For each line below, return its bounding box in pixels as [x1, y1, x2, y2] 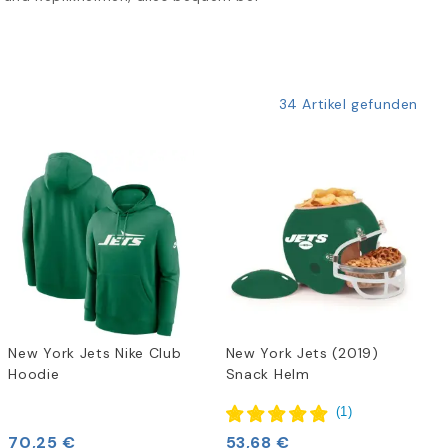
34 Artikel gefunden [278, 95, 418, 114]
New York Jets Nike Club [8, 343, 182, 362]
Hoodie [8, 364, 60, 383]
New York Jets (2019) [225, 343, 379, 362]
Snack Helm [225, 364, 310, 383]
